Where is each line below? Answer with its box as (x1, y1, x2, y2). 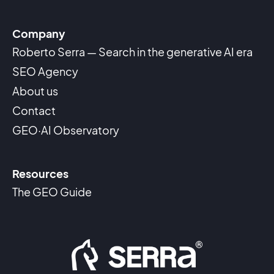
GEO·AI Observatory (12, 123, 119, 138)
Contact (12, 103, 56, 118)
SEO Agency (12, 64, 78, 79)
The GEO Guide (12, 184, 92, 199)
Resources (12, 166, 68, 180)
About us (12, 84, 58, 98)
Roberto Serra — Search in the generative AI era (12, 45, 253, 59)
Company (12, 26, 65, 41)
